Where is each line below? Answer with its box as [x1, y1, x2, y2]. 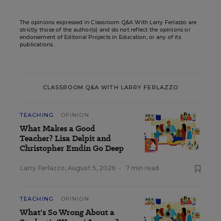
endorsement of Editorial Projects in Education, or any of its [20, 34, 181, 40]
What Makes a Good [20, 122, 95, 134]
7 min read [126, 164, 159, 172]
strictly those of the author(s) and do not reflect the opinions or [20, 26, 190, 33]
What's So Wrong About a [20, 206, 114, 218]
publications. [20, 41, 54, 48]
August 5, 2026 [68, 164, 116, 172]
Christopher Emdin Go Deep [20, 142, 124, 154]
